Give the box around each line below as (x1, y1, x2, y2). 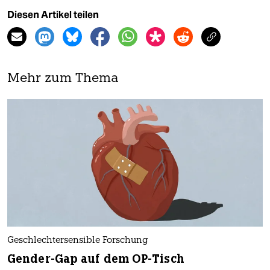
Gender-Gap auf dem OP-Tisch (7, 251, 184, 266)
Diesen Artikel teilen (7, 9, 99, 21)
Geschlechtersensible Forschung (7, 236, 148, 245)
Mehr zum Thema (7, 72, 119, 86)
